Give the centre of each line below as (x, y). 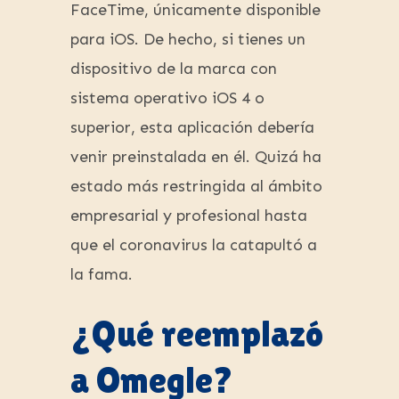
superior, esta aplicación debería (192, 128)
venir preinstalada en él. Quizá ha (196, 157)
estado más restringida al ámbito (196, 187)
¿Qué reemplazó (197, 334)
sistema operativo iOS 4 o (167, 98)
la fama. (102, 275)
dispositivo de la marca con (174, 69)
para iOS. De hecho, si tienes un (188, 40)
